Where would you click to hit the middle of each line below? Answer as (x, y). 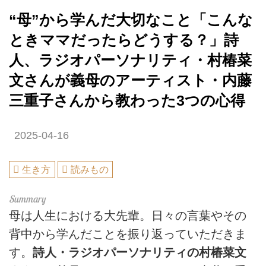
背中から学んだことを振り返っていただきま (128, 234)
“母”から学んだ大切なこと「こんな (131, 20)
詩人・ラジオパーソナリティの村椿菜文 (140, 253)
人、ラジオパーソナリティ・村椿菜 (130, 60)
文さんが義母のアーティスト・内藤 (130, 80)
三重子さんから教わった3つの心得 (127, 100)
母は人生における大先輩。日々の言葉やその (128, 216)
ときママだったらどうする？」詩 (124, 40)
